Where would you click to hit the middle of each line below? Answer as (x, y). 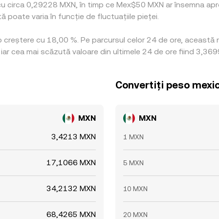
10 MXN (135, 189)
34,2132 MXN (71, 188)
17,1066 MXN (71, 163)
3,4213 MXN (74, 137)
